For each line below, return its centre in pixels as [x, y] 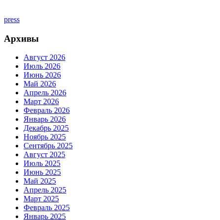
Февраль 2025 [47, 208]
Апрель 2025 [45, 190]
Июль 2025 [42, 164]
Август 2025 [44, 155]
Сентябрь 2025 [48, 146]
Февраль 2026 [47, 110]
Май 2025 [40, 181]
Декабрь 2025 [46, 128]
